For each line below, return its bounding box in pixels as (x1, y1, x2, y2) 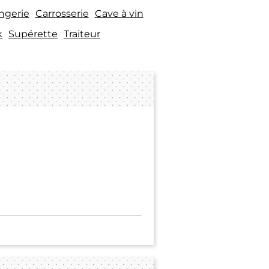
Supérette (8, 28, 58, 40)
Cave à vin (94, 7, 144, 19)
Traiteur (64, 28, 100, 40)
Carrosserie (35, 7, 89, 19)
